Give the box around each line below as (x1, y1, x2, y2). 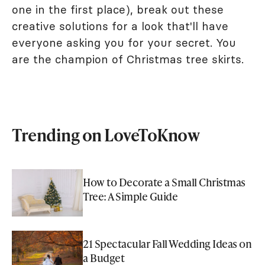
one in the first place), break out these (12, 2, 224, 17)
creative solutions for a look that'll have (12, 18, 228, 33)
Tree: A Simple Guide (83, 188, 177, 203)
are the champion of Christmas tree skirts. (12, 51, 247, 66)
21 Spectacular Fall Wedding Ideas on (83, 235, 251, 251)
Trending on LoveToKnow (12, 122, 199, 146)
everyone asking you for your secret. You (12, 35, 236, 50)
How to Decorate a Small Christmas (83, 174, 245, 189)
